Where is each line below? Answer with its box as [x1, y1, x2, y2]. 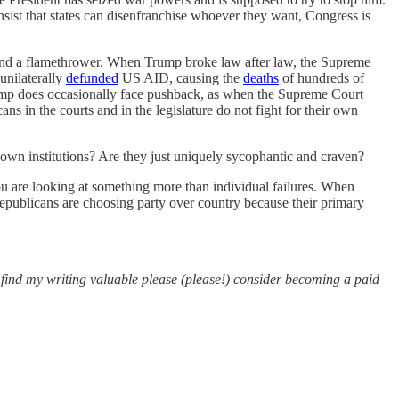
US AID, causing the [118, 69, 243, 85]
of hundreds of [279, 69, 364, 85]
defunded [66, 69, 118, 85]
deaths [243, 69, 279, 85]
